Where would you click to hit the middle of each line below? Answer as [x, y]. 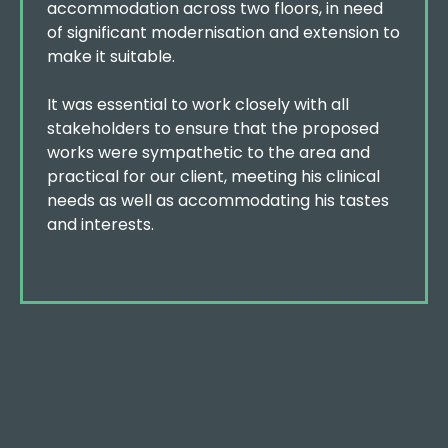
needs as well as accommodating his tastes [218, 200]
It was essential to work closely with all [198, 104]
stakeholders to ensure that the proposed [213, 128]
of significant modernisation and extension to [223, 32]
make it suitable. [111, 56]
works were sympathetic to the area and [208, 152]
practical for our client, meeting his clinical [213, 176]
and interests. [100, 224]
